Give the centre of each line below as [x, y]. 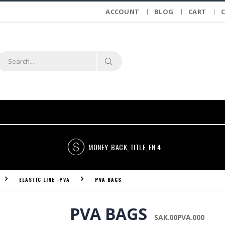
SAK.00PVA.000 [179, 217]
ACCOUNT [122, 11]
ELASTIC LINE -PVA [44, 179]
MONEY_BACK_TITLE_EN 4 [125, 147]
